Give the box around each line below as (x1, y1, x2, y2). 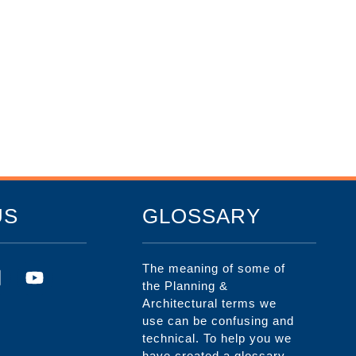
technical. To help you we (142, 331, 292, 345)
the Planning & (142, 278, 229, 292)
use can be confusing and (142, 313, 295, 327)
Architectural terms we (142, 296, 277, 310)
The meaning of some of (142, 261, 286, 275)
